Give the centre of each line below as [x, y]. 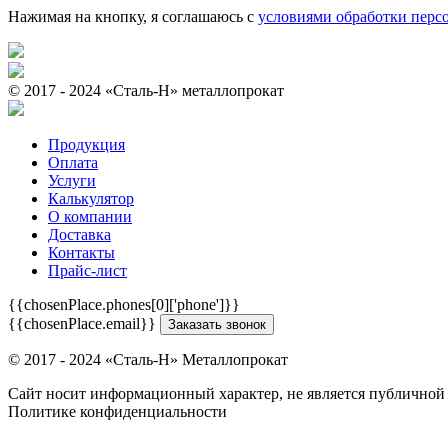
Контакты [81, 252]
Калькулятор [91, 198]
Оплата [73, 162]
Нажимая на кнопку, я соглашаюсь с [133, 16]
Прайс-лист [87, 270]
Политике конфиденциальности [117, 411]
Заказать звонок [217, 324]
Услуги [72, 180]
